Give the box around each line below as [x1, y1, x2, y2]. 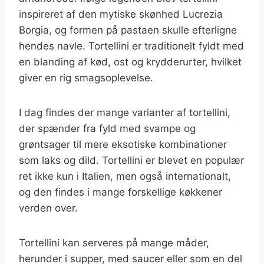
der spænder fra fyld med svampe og [19, 122, 196, 134]
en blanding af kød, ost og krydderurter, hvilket [19, 55, 242, 68]
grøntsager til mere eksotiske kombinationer [19, 138, 227, 150]
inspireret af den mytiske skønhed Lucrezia [19, 8, 223, 20]
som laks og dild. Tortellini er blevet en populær [19, 154, 244, 166]
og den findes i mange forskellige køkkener [19, 186, 222, 198]
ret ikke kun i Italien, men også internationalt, [19, 170, 231, 182]
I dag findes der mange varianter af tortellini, [19, 106, 230, 118]
